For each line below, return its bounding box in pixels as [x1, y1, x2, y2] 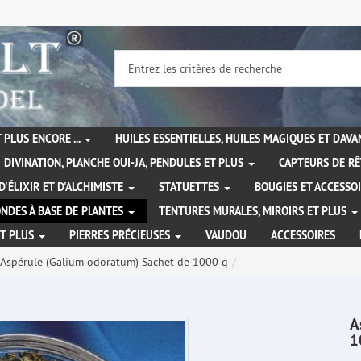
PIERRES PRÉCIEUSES [69, 228, 173, 243]
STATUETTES [159, 180, 222, 195]
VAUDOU [205, 228, 247, 243]
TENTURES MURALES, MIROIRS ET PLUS [159, 204, 350, 219]
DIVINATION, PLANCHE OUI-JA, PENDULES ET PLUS [4, 156, 247, 171]
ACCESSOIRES [271, 228, 335, 243]
